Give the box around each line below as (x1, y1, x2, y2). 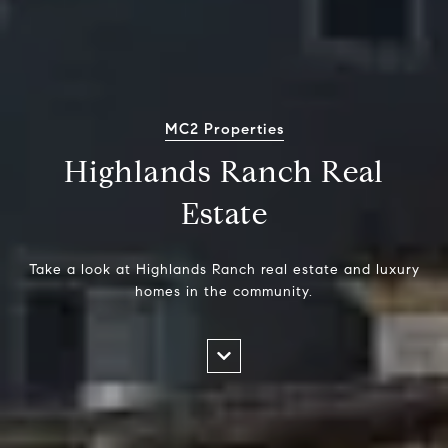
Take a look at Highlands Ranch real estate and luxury (28, 261, 420, 279)
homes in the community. (135, 283, 313, 301)
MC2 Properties (164, 119, 284, 138)
